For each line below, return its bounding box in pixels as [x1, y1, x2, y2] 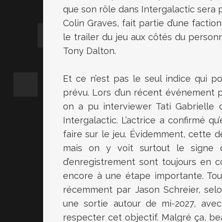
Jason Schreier [135, 184, 199, 195]
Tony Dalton [63, 46, 114, 56]
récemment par [63, 184, 135, 195]
